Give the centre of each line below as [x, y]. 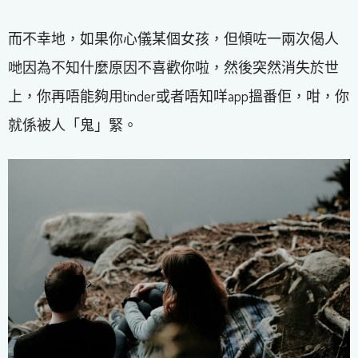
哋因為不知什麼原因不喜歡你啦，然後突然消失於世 [173, 67]
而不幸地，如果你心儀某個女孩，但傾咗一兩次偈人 [173, 38]
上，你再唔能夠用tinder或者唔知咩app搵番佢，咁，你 [179, 95]
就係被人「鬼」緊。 [73, 124]
